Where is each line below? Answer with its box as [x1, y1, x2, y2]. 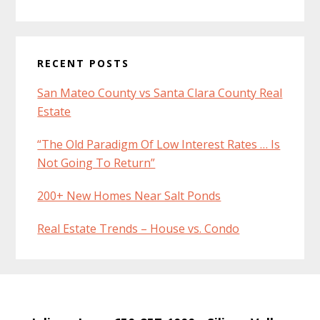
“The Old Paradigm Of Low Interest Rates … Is [37, 136, 281, 152]
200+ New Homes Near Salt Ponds [37, 187, 221, 204]
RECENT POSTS [37, 56, 130, 70]
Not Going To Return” [37, 154, 156, 171]
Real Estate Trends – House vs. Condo [37, 220, 240, 236]
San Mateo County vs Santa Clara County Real [37, 84, 283, 101]
